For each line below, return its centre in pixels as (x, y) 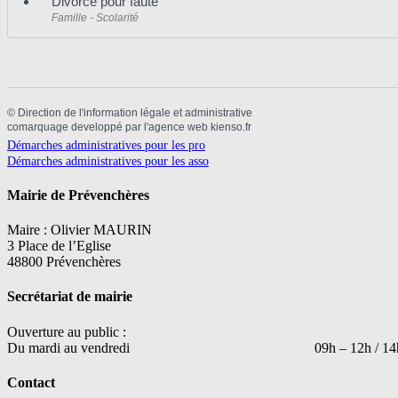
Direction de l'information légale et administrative (135, 113)
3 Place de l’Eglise (59, 246)
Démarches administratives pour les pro (106, 145)
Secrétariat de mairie (70, 297)
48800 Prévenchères (64, 262)
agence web (178, 127)
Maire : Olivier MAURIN (80, 230)
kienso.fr (231, 127)
